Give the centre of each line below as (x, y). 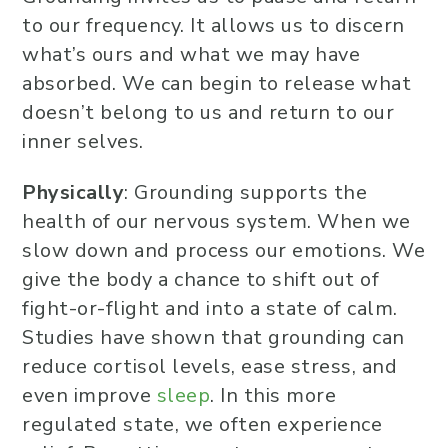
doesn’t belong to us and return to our (208, 112)
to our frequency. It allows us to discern (213, 25)
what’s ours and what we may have (191, 54)
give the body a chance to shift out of (200, 279)
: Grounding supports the (245, 192)
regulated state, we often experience (202, 424)
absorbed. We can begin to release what (216, 83)
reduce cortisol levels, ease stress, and (209, 366)
